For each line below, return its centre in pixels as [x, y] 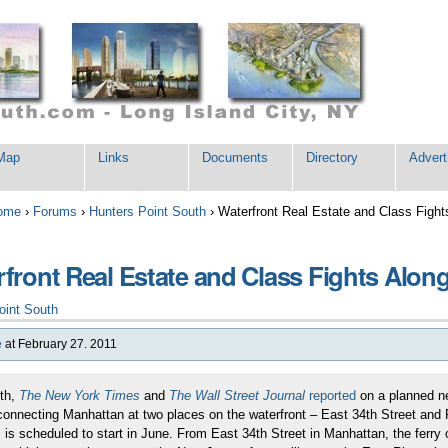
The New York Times [79, 396]
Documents [234, 158]
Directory [331, 158]
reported [332, 396]
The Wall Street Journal [236, 396]
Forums [55, 211]
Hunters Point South [148, 211]
